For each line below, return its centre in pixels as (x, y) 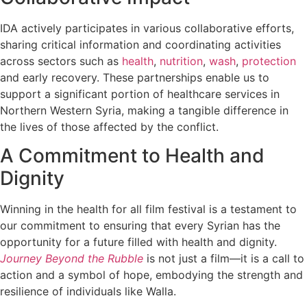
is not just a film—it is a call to (224, 259)
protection (269, 61)
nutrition (181, 61)
